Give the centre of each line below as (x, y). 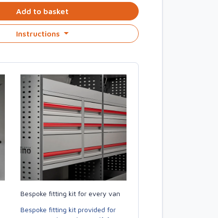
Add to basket (42, 11)
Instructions (39, 34)
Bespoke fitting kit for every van (70, 193)
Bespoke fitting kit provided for (68, 209)
